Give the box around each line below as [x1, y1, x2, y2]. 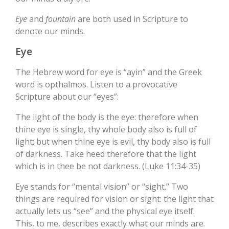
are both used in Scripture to [76, 13, 188, 25]
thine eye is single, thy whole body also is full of [15, 124, 197, 135]
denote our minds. [15, 26, 85, 37]
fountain [43, 13, 76, 25]
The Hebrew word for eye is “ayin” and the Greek [15, 66, 202, 78]
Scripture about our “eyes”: [15, 91, 119, 103]
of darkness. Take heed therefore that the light [15, 148, 196, 160]
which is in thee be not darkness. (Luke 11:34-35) [15, 161, 200, 172]
